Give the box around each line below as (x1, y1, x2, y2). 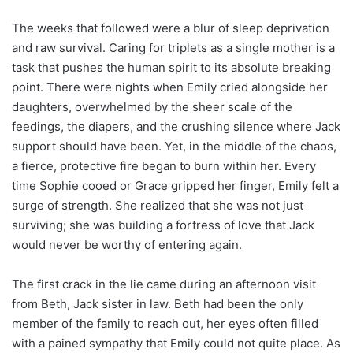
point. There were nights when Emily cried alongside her (12, 79, 328, 95)
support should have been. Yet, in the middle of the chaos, (12, 138, 336, 154)
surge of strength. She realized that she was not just (12, 197, 303, 213)
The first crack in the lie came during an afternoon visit (12, 276, 316, 292)
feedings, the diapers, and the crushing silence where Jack (12, 118, 340, 134)
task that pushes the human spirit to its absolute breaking (12, 59, 331, 75)
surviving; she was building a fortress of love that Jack (12, 217, 314, 232)
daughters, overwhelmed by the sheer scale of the (12, 98, 292, 114)
